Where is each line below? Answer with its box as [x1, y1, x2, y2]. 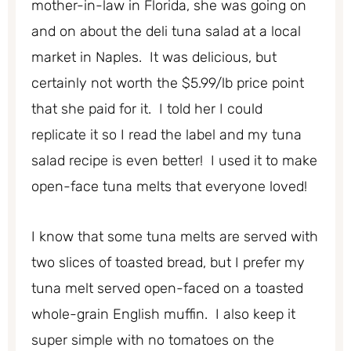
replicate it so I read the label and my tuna [31, 125, 302, 143]
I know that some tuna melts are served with [31, 228, 318, 246]
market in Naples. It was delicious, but [31, 48, 277, 66]
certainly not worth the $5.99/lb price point [31, 74, 304, 92]
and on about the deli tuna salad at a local [31, 22, 301, 40]
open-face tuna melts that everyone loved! [31, 177, 307, 195]
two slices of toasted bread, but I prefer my [31, 254, 305, 272]
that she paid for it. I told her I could [31, 100, 262, 118]
